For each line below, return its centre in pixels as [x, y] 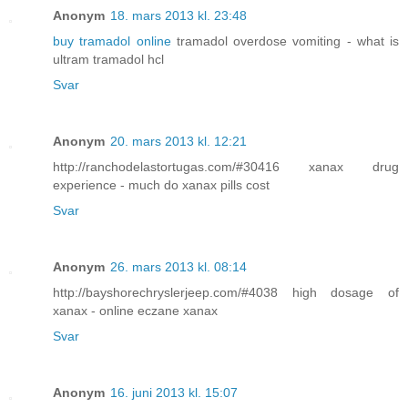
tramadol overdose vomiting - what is [285, 41]
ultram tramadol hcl [108, 59]
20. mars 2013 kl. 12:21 [178, 141]
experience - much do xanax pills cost [161, 184]
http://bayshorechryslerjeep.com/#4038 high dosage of [226, 292]
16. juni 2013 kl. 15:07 [174, 392]
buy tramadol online [112, 41]
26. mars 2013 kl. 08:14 [178, 266]
